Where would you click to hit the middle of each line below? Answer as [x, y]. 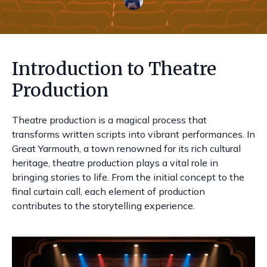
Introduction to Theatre [114, 69]
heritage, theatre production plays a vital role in [115, 163]
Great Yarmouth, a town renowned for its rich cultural [126, 148]
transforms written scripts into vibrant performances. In [133, 134]
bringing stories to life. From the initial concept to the [128, 177]
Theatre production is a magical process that [109, 120]
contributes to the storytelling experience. [103, 206]
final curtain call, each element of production [108, 191]
